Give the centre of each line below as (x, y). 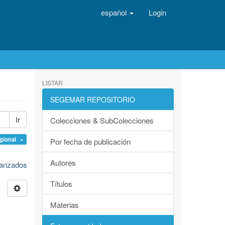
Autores (63, 162)
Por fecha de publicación (90, 141)
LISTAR (52, 83)
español (115, 12)
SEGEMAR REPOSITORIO (92, 99)
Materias (64, 205)
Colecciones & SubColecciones (102, 120)
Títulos (61, 184)
